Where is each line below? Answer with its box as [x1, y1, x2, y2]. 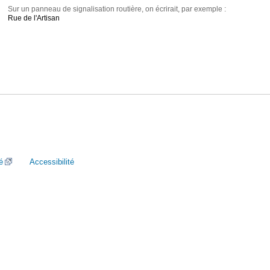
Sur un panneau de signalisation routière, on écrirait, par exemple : [8, 5, 227, 14]
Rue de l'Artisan [8, 14, 60, 23]
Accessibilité [30, 157, 74, 166]
